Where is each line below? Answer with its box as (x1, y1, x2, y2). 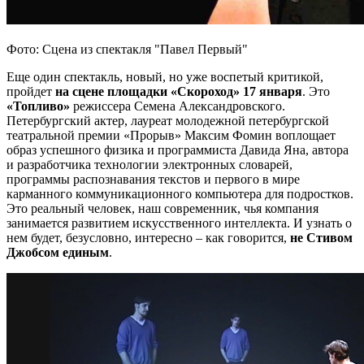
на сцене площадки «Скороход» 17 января (55, 84, 302, 99)
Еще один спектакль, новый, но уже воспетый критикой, (6, 70, 323, 84)
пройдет (6, 84, 55, 99)
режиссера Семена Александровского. (70, 99, 285, 114)
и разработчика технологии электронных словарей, (6, 158, 292, 172)
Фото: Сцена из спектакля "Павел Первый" (6, 42, 248, 57)
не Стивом (290, 231, 353, 245)
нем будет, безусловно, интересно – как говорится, (6, 231, 290, 245)
